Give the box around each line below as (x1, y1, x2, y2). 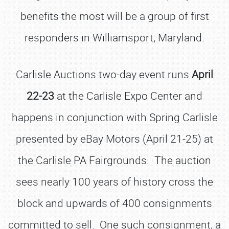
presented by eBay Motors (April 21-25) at (16, 131, 213, 146)
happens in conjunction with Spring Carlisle (11, 110, 218, 124)
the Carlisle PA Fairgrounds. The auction (18, 153, 211, 167)
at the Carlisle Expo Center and (54, 88, 202, 103)
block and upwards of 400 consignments (17, 196, 212, 210)
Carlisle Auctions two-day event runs (16, 67, 192, 81)
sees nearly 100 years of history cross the (16, 174, 213, 189)
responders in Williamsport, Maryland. (25, 30, 204, 44)
